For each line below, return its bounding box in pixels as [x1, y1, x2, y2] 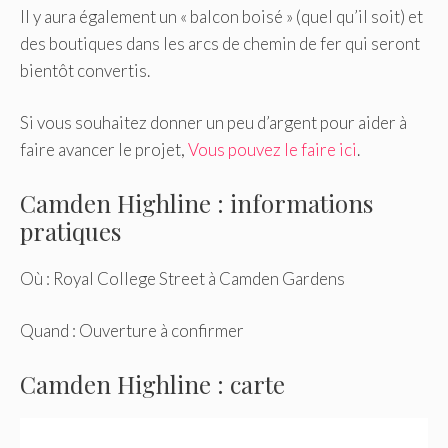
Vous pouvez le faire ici [188, 139, 357, 161]
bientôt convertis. [20, 59, 150, 81]
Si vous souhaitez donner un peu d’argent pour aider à [20, 112, 407, 134]
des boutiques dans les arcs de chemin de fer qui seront [20, 32, 420, 54]
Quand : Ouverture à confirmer [20, 320, 244, 342]
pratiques [20, 214, 121, 247]
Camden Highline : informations [20, 186, 373, 219]
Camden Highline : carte [20, 367, 285, 400]
